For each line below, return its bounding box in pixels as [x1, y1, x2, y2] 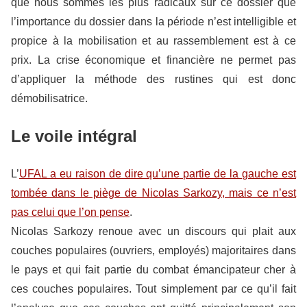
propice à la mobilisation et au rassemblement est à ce [11, 34, 296, 47]
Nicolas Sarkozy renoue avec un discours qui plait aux [11, 225, 296, 237]
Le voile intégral [11, 126, 137, 145]
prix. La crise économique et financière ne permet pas [11, 53, 296, 66]
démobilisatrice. [11, 92, 88, 104]
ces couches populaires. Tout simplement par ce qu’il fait [11, 282, 296, 295]
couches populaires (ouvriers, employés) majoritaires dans [11, 244, 296, 256]
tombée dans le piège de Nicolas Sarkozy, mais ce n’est [11, 186, 296, 199]
